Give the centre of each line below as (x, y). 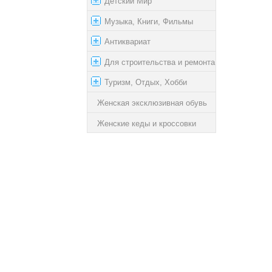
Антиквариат (127, 41)
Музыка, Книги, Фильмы (149, 21)
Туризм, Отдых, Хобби (146, 83)
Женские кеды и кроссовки (147, 123)
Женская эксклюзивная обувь (152, 103)
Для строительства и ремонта (160, 62)
